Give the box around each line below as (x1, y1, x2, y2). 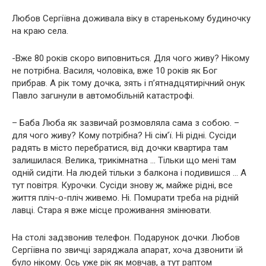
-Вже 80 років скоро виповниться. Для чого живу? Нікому (12, 52, 249, 64)
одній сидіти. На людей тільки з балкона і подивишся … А (12, 167, 246, 178)
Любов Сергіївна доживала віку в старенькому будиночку (12, 12, 251, 24)
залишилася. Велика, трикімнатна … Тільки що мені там (12, 154, 236, 166)
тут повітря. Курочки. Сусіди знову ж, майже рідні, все (12, 179, 233, 191)
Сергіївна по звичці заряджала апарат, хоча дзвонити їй (12, 244, 243, 255)
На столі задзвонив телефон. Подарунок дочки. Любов (12, 232, 240, 243)
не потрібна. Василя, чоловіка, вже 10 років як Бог (12, 65, 217, 76)
